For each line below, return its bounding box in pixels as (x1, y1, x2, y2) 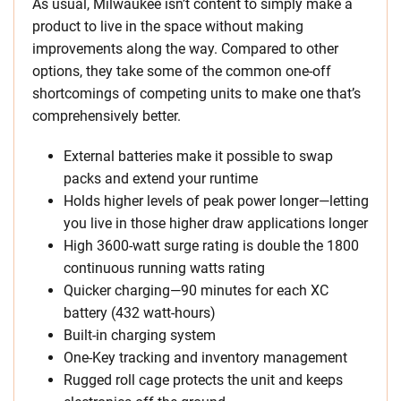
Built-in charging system (64, 327, 216, 345)
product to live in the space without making (32, 18, 303, 36)
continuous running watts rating (64, 260, 265, 277)
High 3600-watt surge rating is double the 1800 (64, 237, 359, 255)
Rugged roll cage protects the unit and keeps (64, 371, 343, 389)
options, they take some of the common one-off (32, 63, 331, 81)
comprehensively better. (32, 107, 181, 125)
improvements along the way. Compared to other (32, 40, 338, 58)
